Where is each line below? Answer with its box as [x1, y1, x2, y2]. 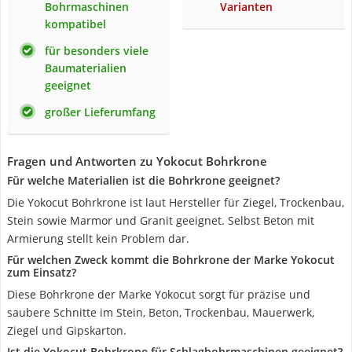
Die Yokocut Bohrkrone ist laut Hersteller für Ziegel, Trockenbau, [7, 195, 344, 210]
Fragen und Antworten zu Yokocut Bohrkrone [7, 153, 267, 169]
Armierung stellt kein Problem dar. [7, 231, 189, 246]
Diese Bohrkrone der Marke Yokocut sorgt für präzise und [7, 287, 310, 302]
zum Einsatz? [7, 265, 76, 280]
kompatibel [45, 16, 106, 31]
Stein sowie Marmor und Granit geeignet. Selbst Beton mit [7, 213, 314, 228]
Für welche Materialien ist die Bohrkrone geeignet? [7, 173, 280, 188]
